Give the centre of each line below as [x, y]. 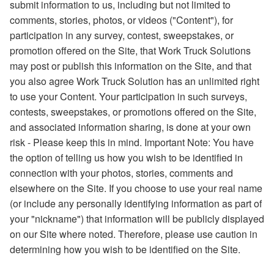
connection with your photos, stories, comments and [121, 172]
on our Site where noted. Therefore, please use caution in [134, 234]
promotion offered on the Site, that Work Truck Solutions [130, 50]
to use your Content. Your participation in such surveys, [128, 96]
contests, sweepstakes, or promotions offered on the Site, [133, 111]
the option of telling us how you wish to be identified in [126, 157]
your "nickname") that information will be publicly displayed [137, 218]
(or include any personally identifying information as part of [136, 203]
